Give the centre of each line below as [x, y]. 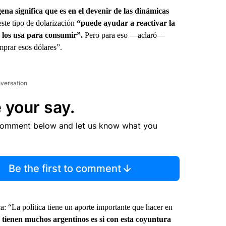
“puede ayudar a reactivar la [126, 23]
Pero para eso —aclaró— [125, 35]
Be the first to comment [65, 168]
